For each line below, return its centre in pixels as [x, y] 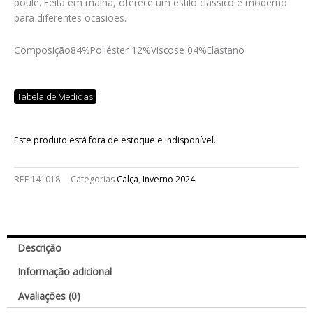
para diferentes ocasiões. [70, 18]
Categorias [93, 180]
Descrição [40, 247]
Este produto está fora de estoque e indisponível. [115, 140]
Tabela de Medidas [55, 97]
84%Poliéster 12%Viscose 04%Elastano [158, 50]
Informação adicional [65, 272]
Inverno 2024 [169, 180]
